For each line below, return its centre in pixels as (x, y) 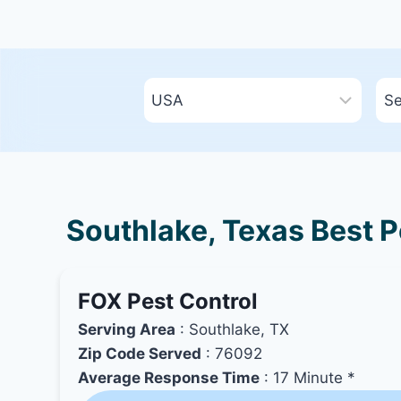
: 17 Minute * (308, 378)
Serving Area (127, 329)
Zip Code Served (140, 354)
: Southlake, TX (233, 329)
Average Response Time (169, 378)
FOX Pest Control (168, 301)
